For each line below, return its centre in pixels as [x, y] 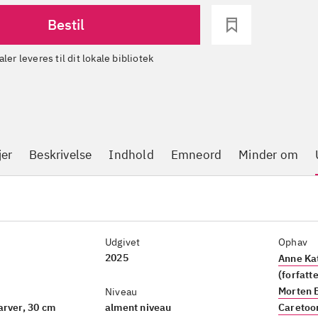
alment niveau [138, 307]
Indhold [131, 155]
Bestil [66, 24]
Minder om [269, 155]
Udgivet [123, 242]
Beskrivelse [61, 155]
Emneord [196, 155]
